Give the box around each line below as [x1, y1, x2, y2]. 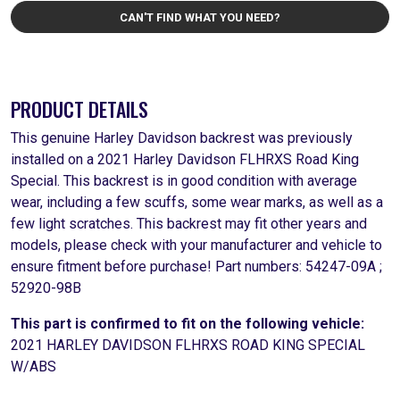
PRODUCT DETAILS [11, 95, 148, 123]
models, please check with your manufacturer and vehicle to [11, 237, 382, 254]
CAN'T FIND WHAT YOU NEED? [120, 10, 280, 24]
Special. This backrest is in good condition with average [11, 172, 357, 189]
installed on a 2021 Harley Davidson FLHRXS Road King [11, 151, 359, 168]
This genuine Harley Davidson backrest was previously [11, 129, 353, 146]
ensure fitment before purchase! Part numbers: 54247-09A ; [11, 258, 382, 275]
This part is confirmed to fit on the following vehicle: [11, 315, 364, 332]
